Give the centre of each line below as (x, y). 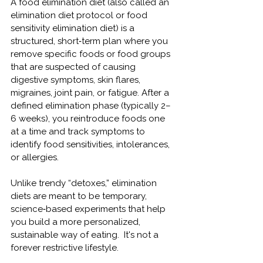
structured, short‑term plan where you (90, 41)
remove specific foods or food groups (92, 54)
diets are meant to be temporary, (80, 196)
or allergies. (35, 157)
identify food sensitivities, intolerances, (91, 144)
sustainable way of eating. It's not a (86, 235)
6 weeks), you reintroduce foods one (89, 118)
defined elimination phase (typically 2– (91, 105)
